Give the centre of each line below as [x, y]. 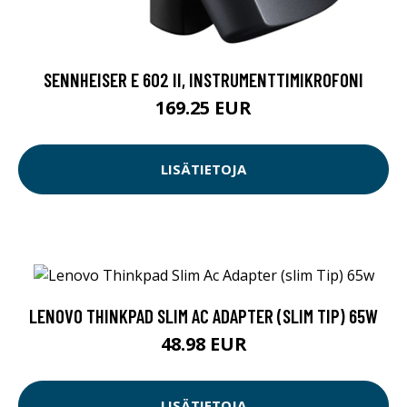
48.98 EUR [203, 343]
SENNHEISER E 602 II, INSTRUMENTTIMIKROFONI [203, 79]
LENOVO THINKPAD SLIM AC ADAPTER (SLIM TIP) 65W [203, 315]
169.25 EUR [203, 107]
